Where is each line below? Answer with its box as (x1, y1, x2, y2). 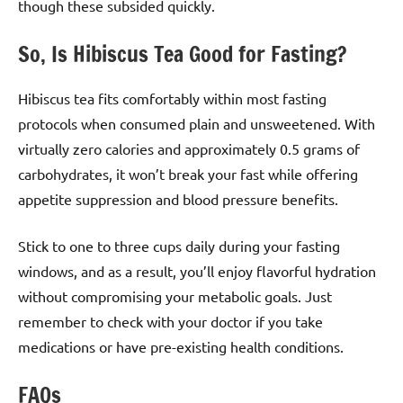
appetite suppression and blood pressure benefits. (18, 190, 338, 209)
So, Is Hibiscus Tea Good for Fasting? (18, 39, 346, 70)
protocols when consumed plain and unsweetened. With (18, 114, 375, 133)
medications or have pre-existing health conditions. (18, 337, 344, 356)
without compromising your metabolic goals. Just (18, 287, 332, 306)
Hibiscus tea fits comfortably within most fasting (18, 89, 327, 108)
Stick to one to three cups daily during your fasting (18, 237, 340, 255)
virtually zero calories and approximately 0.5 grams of (18, 139, 360, 158)
